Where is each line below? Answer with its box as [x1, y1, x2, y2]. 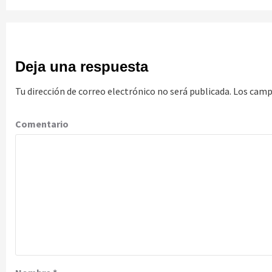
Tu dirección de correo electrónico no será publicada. [15, 85, 231, 97]
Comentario [15, 118, 69, 130]
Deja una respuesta [15, 58, 148, 75]
